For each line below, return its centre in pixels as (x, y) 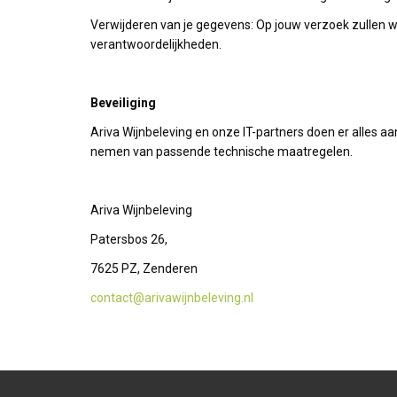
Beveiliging (123, 103)
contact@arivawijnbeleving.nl (172, 298)
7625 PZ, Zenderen (144, 269)
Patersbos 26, (129, 239)
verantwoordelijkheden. (156, 44)
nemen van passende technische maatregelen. (222, 152)
